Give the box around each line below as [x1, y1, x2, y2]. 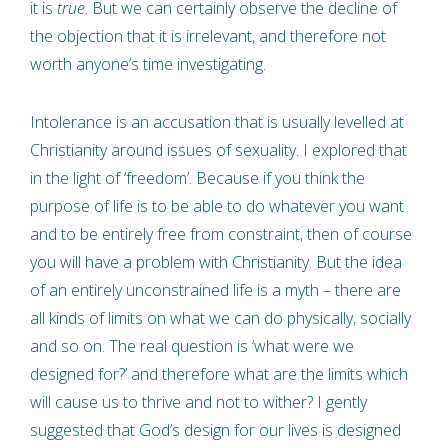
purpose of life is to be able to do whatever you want [30, 194, 404, 217]
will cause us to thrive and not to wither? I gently [30, 390, 367, 413]
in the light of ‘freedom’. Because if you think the [30, 166, 365, 189]
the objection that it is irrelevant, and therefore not [30, 24, 386, 47]
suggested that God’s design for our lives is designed [30, 418, 401, 441]
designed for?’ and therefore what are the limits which [30, 362, 408, 385]
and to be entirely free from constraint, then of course [30, 222, 412, 245]
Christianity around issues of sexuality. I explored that [30, 138, 407, 161]
